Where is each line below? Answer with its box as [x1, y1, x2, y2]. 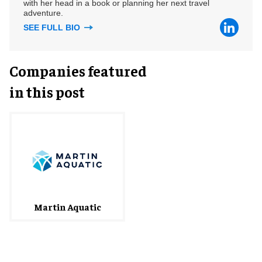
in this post [9, 82, 85, 101]
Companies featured [9, 61, 147, 80]
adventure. [23, 8, 63, 18]
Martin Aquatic [33, 201, 101, 212]
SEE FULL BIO [23, 23, 82, 32]
